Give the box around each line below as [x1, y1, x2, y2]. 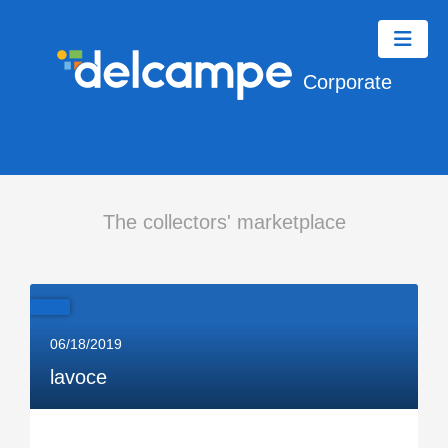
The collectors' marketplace [102, 211, 346, 233]
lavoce [50, 366, 107, 388]
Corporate [302, 71, 392, 94]
